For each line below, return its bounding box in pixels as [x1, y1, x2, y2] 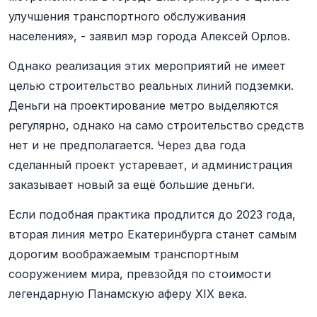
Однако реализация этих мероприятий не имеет [8, 59, 286, 73]
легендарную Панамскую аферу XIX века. [8, 287, 247, 301]
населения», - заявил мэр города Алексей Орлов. [8, 29, 290, 43]
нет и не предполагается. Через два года [8, 138, 246, 152]
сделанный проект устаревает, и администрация [8, 158, 292, 172]
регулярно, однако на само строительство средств [8, 118, 304, 132]
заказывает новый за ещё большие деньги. [8, 178, 255, 192]
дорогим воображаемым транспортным [8, 247, 238, 261]
